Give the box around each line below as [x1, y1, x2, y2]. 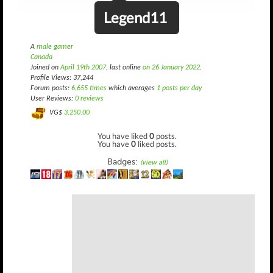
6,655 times [71, 85, 107, 92]
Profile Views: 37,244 [30, 74, 93, 82]
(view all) [140, 158, 168, 166]
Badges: [107, 156, 140, 167]
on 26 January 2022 [143, 64, 200, 71]
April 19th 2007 [60, 64, 106, 71]
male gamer [37, 43, 73, 51]
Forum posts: [30, 85, 71, 92]
